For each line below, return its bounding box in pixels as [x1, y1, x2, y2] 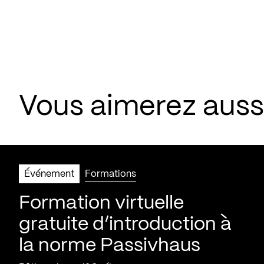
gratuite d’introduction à [19, 215, 232, 233]
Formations [85, 169, 136, 179]
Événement [24, 169, 74, 179]
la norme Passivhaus [19, 236, 200, 255]
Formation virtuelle [19, 194, 184, 212]
